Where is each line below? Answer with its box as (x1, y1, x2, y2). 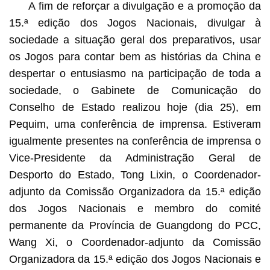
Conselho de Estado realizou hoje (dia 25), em (8, 101, 262, 113)
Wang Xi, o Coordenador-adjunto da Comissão (8, 236, 262, 248)
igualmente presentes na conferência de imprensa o (8, 134, 262, 147)
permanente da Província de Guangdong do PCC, (8, 219, 262, 231)
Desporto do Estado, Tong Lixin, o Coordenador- (8, 168, 262, 181)
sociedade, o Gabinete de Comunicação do (8, 84, 262, 96)
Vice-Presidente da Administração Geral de (8, 151, 262, 164)
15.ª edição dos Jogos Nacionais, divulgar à (8, 16, 262, 29)
